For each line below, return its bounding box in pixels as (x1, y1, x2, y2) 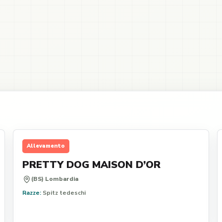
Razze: (22, 189, 41, 197)
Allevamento (26, 142, 65, 150)
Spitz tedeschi (41, 189, 86, 197)
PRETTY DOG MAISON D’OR (22, 158, 161, 171)
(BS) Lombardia (31, 175, 78, 183)
